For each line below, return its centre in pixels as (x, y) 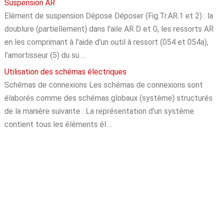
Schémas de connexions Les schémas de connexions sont (103, 85)
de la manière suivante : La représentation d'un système (99, 111)
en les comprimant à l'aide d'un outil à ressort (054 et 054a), (106, 42)
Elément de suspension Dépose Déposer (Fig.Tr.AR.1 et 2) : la (109, 16)
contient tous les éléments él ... (58, 125)
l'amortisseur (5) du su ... (45, 55)
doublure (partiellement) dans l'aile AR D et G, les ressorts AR (109, 29)
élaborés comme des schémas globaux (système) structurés (108, 98)
